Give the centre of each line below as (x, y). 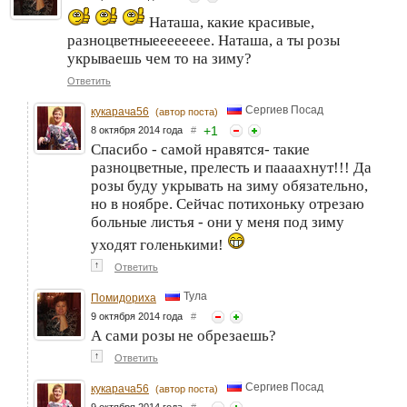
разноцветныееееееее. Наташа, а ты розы (203, 40)
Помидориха (124, 298)
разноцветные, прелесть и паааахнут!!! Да (231, 167)
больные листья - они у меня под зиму (218, 222)
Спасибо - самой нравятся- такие (200, 149)
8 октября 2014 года (141, 129)
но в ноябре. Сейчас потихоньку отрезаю (228, 203)
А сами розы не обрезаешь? (184, 335)
